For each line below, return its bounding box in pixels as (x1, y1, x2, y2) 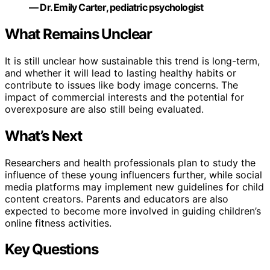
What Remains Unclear (5, 25, 152, 43)
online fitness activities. (5, 216, 111, 229)
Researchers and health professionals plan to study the (5, 156, 256, 169)
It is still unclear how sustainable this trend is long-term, (5, 54, 260, 67)
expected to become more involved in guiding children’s (5, 204, 261, 217)
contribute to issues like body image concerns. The (5, 78, 238, 91)
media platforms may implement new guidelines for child (5, 180, 264, 193)
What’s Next (5, 127, 82, 145)
